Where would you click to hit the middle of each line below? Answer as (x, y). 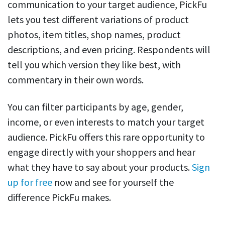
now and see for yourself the (113, 182)
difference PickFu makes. (60, 197)
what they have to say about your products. (100, 167)
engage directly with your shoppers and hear (101, 152)
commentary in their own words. (77, 79)
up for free (30, 182)
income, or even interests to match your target (106, 122)
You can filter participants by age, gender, (95, 106)
